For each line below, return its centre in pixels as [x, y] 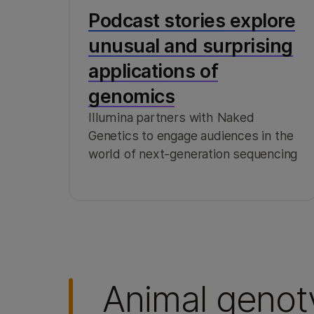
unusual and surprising [191, 45]
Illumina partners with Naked [171, 117]
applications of [153, 70]
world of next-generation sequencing [193, 153]
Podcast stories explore [192, 20]
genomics [132, 96]
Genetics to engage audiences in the [191, 135]
